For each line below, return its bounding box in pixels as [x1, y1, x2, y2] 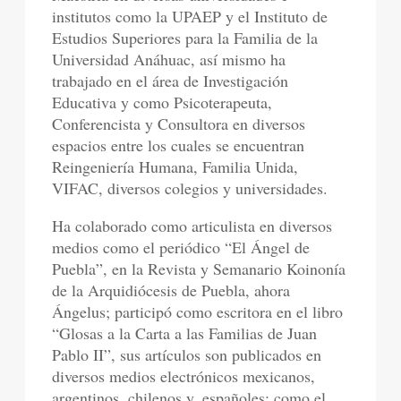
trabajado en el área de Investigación [52, 69, 289, 91]
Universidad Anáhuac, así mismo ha [52, 47, 286, 70]
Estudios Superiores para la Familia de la [52, 26, 319, 48]
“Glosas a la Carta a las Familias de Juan [52, 321, 318, 344]
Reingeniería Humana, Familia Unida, [52, 155, 299, 177]
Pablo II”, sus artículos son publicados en [52, 343, 322, 365]
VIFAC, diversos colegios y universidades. [52, 176, 328, 199]
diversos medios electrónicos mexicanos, [52, 364, 316, 387]
